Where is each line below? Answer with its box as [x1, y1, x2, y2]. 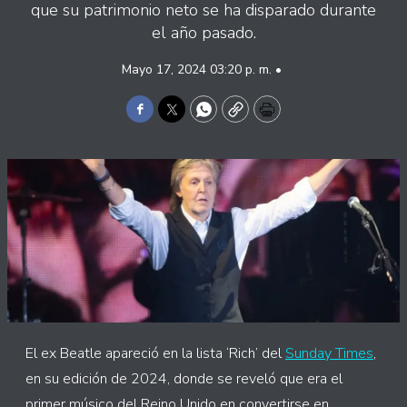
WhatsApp [202, 105, 284, 128]
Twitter [170, 105, 229, 128]
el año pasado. [151, 22, 256, 44]
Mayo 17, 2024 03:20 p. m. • [122, 61, 285, 78]
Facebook [138, 105, 209, 128]
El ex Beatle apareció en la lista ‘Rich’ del [25, 343, 285, 363]
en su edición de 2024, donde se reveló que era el [25, 369, 342, 389]
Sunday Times [285, 343, 373, 363]
